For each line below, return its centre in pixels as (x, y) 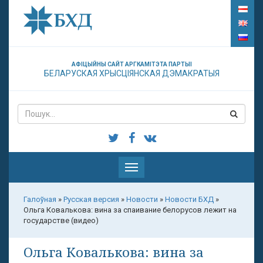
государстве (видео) (61, 220)
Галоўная (40, 199)
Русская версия (91, 199)
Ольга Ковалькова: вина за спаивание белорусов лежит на (130, 210)
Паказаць (148, 168)
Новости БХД (189, 199)
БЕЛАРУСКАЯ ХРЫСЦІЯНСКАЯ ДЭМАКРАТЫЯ (131, 73)
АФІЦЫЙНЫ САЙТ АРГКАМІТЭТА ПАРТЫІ (131, 64)
